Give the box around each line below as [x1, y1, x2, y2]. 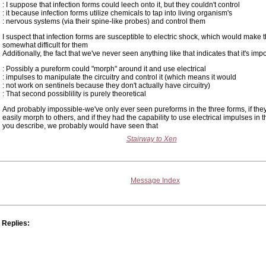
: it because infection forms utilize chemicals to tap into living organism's [2, 9, 232, 17]
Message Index [130, 176, 180, 185]
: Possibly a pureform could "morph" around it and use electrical [2, 65, 206, 73]
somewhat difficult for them [2, 41, 88, 49]
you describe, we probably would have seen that [2, 122, 158, 130]
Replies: [2, 219, 30, 227]
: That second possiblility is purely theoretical [2, 90, 146, 98]
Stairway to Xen [126, 135, 177, 143]
